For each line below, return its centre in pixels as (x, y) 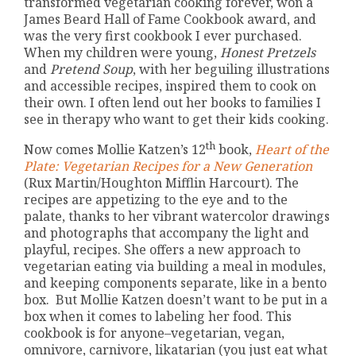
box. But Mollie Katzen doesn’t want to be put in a (176, 300)
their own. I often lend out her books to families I (173, 102)
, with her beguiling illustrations (232, 69)
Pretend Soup (92, 69)
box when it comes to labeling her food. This (158, 317)
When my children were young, (122, 52)
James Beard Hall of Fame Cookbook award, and (170, 19)
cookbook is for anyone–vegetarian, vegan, (155, 333)
